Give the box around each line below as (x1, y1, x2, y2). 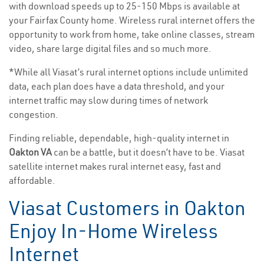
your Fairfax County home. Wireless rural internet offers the (9, 14, 255, 27)
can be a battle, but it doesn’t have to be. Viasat (54, 146, 245, 159)
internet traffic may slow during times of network (9, 94, 208, 107)
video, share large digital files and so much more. (9, 42, 212, 55)
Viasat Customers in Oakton (9, 196, 246, 221)
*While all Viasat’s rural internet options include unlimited (9, 66, 248, 78)
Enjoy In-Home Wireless (9, 219, 218, 244)
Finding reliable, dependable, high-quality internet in (9, 132, 229, 144)
